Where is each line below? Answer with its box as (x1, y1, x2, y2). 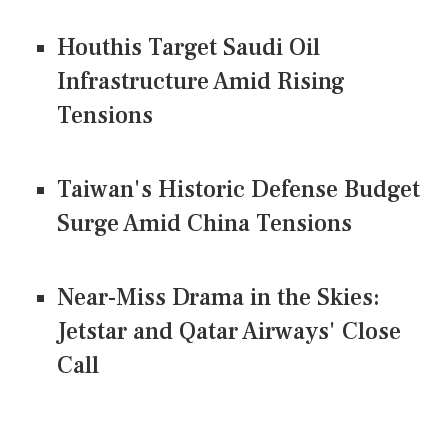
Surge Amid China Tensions (57, 207, 352, 239)
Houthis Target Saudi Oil (57, 31, 320, 63)
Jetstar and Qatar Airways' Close (57, 315, 401, 347)
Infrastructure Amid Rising (57, 65, 345, 97)
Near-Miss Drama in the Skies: (57, 281, 380, 313)
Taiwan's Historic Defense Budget (57, 173, 420, 205)
